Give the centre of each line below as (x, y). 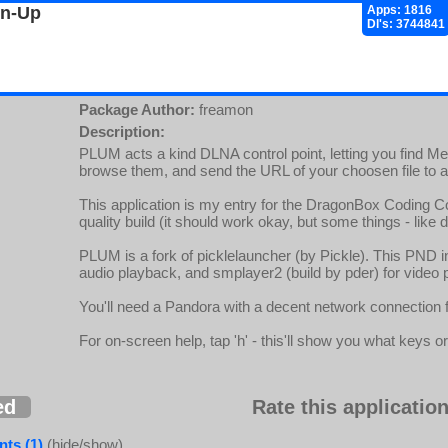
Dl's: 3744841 (406, 24)
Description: (122, 131)
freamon (224, 109)
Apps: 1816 (399, 10)
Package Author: (137, 109)
